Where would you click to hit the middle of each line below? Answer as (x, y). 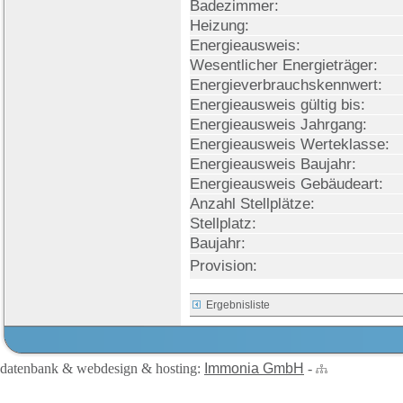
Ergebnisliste (238, 305)
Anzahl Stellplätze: (252, 203)
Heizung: (219, 25)
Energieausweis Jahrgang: (278, 124)
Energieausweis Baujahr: (273, 164)
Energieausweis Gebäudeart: (287, 184)
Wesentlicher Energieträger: (284, 65)
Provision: (224, 265)
